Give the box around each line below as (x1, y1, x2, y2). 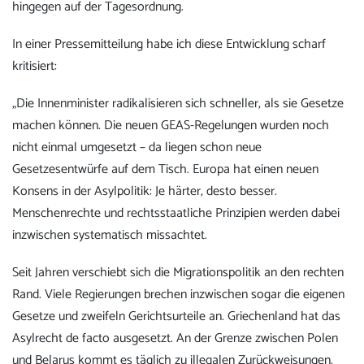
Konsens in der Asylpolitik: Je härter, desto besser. (12, 180, 277, 203)
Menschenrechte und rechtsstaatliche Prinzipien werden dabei (12, 202, 340, 225)
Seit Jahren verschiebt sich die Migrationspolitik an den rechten (12, 262, 344, 284)
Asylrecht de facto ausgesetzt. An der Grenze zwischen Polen (12, 327, 338, 350)
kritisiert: (12, 55, 57, 78)
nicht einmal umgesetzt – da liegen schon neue (12, 136, 262, 159)
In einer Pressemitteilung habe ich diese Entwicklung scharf (12, 33, 326, 56)
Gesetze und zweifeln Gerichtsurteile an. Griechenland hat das (12, 305, 340, 328)
